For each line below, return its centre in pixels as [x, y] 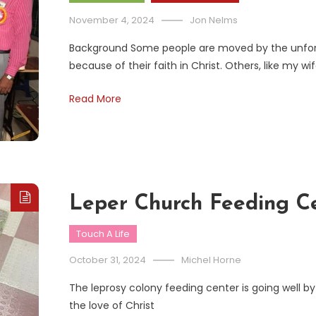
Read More [95, 99]
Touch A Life [103, 234]
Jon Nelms [214, 20]
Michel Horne [211, 260]
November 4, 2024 [112, 20]
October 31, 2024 [108, 260]
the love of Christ [112, 306]
